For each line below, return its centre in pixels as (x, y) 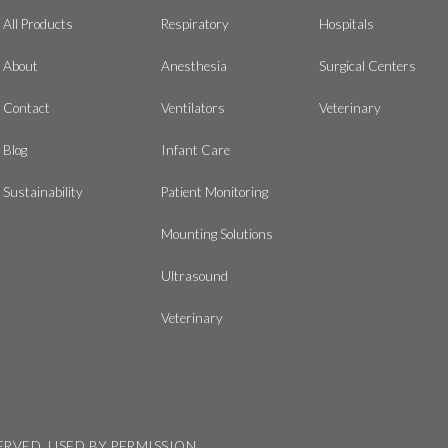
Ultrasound (194, 275)
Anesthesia (193, 65)
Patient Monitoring (214, 191)
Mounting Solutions (216, 233)
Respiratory (194, 23)
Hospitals (346, 23)
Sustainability (42, 191)
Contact (26, 107)
